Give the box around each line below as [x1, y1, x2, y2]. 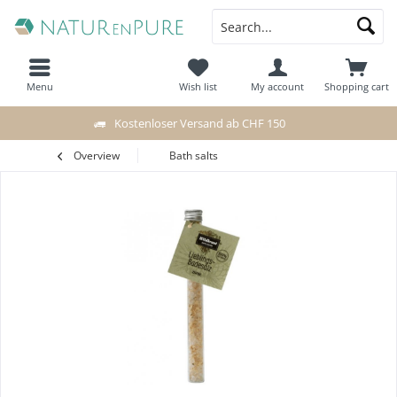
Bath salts [169, 148, 218, 163]
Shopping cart [324, 80, 390, 93]
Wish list [179, 80, 218, 93]
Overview [74, 148, 120, 163]
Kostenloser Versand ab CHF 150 [114, 114, 285, 131]
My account [251, 80, 305, 93]
